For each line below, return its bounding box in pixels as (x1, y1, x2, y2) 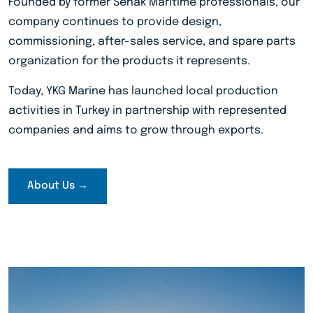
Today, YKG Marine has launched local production (8, 85, 278, 97)
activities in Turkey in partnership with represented (8, 104, 286, 117)
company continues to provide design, (8, 15, 221, 28)
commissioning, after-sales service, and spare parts (8, 35, 296, 48)
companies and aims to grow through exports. (8, 124, 263, 136)
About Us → (27, 180, 88, 191)
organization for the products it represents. (8, 54, 250, 67)
